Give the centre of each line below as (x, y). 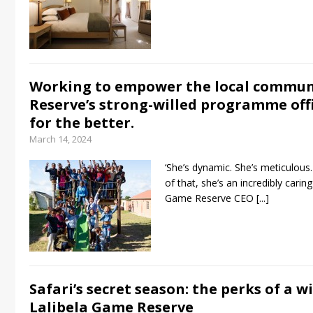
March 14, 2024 (60, 139)
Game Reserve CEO (211, 198)
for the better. (83, 123)
